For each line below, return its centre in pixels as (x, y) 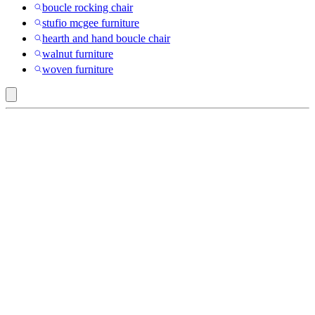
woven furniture (78, 69)
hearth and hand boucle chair (106, 38)
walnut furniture (78, 53)
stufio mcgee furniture (91, 22)
